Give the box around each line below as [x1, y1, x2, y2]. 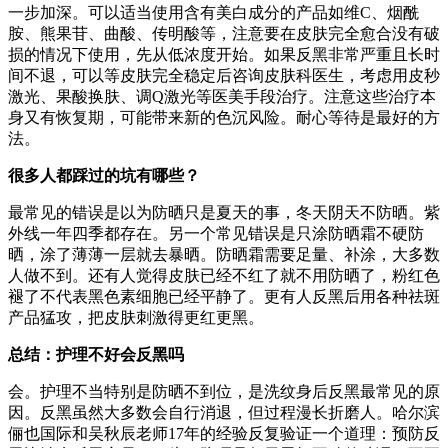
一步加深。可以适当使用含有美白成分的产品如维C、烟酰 [8, 3, 419, 21]
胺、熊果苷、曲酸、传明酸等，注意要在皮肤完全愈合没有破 [8, 24, 440, 42]
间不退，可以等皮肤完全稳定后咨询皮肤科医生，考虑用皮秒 [8, 66, 440, 84]
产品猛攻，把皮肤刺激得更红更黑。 [8, 308, 264, 326]
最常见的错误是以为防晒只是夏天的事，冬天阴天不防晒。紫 [8, 203, 440, 221]
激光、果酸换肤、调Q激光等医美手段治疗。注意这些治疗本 [8, 87, 436, 105]
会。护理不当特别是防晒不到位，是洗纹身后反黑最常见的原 [8, 382, 440, 400]
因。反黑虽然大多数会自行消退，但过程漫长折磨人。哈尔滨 [8, 403, 440, 421]
